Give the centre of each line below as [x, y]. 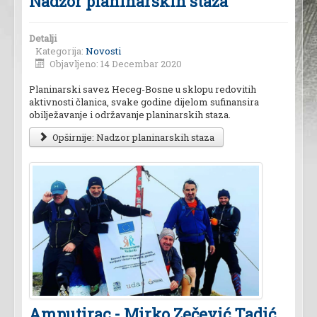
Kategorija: [60, 51]
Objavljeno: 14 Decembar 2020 [116, 64]
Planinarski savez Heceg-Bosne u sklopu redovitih [143, 90]
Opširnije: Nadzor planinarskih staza [133, 138]
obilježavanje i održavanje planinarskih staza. [130, 115]
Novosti [103, 51]
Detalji [43, 39]
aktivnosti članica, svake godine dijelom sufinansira [144, 102]
